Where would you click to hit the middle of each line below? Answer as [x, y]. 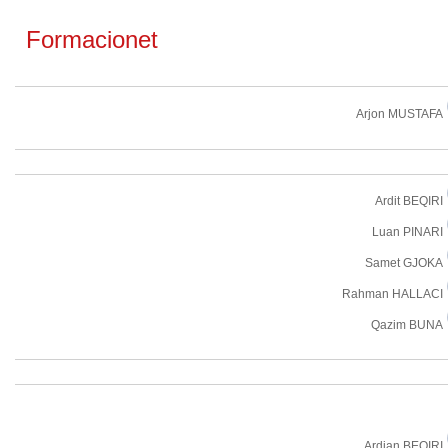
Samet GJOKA [404, 263]
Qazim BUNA [407, 325]
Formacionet [88, 39]
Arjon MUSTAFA [399, 114]
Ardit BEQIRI [409, 201]
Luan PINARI [407, 232]
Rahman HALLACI [392, 294]
